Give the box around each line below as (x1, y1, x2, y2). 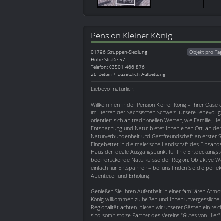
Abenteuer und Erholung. (91, 172, 151, 180)
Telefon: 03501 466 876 (91, 63, 145, 71)
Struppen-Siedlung (107, 48, 147, 56)
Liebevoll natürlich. (91, 85, 135, 93)
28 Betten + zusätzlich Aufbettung (91, 71, 165, 78)
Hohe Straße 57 (91, 56, 125, 63)
